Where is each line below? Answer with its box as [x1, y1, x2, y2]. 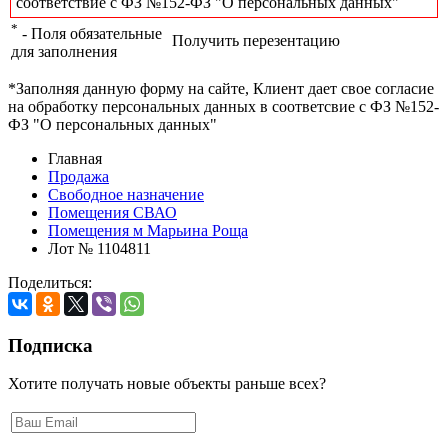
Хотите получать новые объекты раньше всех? [8, 375, 326, 393]
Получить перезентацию [172, 31, 340, 49]
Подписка [8, 334, 93, 356]
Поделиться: [8, 273, 92, 291]
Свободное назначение [48, 185, 204, 203]
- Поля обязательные [18, 25, 162, 43]
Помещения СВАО [48, 203, 177, 221]
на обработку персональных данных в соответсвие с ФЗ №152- [8, 97, 439, 115]
